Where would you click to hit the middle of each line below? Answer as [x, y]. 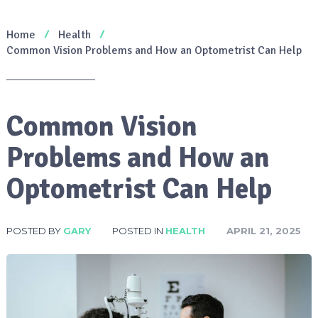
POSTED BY [34, 230]
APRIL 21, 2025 [263, 230]
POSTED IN [138, 230]
